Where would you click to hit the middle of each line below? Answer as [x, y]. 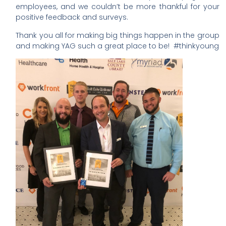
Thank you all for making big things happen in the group [118, 35]
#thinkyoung [196, 46]
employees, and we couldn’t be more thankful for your [118, 7]
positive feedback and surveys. [72, 17]
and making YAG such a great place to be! [93, 46]
